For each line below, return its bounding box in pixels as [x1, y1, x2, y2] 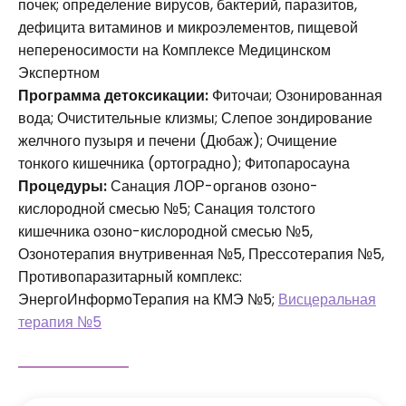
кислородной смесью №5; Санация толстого [18, 198, 315, 220]
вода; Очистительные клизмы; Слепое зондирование [18, 108, 372, 130]
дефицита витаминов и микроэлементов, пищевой [18, 17, 358, 39]
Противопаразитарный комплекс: [18, 266, 242, 288]
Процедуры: [18, 176, 107, 198]
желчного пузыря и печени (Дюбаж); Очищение [18, 130, 337, 152]
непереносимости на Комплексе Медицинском [18, 40, 331, 62]
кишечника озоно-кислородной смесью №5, [18, 221, 313, 243]
